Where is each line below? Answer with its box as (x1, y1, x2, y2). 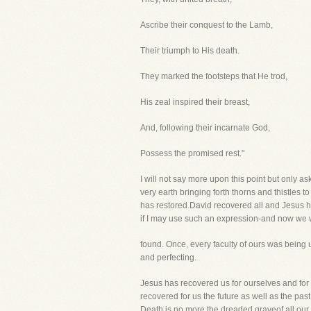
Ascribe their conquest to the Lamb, (140, 20, 273, 30)
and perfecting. (140, 253, 196, 262)
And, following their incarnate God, (140, 123, 270, 133)
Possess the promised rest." (140, 149, 244, 158)
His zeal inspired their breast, (140, 97, 250, 107)
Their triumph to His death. (140, 46, 239, 56)
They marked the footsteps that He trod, (140, 72, 287, 81)
